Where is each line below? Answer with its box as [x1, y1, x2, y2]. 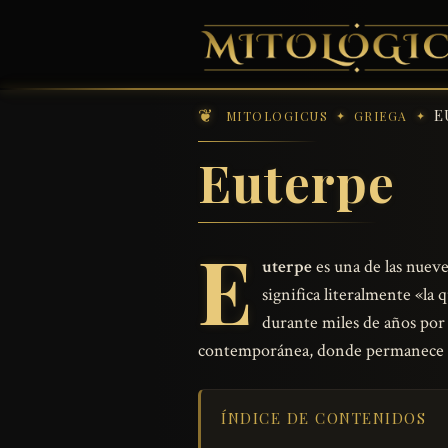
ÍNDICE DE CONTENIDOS [221, 408, 426, 429]
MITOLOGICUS [225, 107, 329, 124]
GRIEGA [353, 107, 408, 124]
